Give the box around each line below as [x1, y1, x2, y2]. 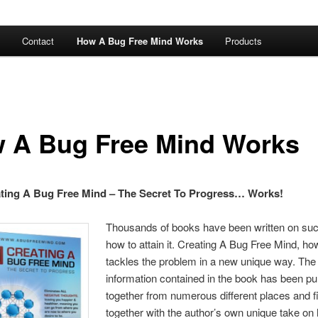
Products [225, 34, 263, 48]
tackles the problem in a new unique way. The [106, 253, 317, 269]
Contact [22, 34, 55, 48]
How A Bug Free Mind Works [76, 34, 203, 48]
